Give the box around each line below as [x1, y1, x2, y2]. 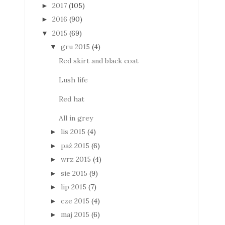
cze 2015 [60, 196, 89, 205]
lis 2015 [60, 127, 85, 137]
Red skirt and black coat [58, 56, 139, 65]
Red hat [58, 94, 84, 103]
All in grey [58, 113, 93, 123]
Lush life [58, 75, 88, 84]
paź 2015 [60, 141, 89, 150]
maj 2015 [60, 210, 89, 219]
